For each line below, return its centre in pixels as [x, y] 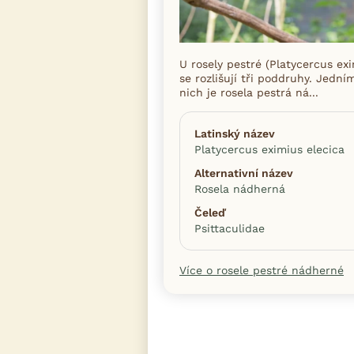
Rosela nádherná [240, 188]
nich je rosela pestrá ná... [249, 92]
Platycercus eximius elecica [269, 149]
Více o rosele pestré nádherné [262, 270]
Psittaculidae [230, 228]
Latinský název [235, 133]
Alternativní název [244, 173]
